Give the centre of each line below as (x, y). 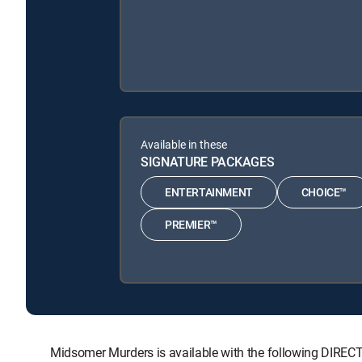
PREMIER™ (191, 225)
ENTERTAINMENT (209, 192)
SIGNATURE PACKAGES (208, 161)
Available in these (184, 144)
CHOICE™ (324, 192)
